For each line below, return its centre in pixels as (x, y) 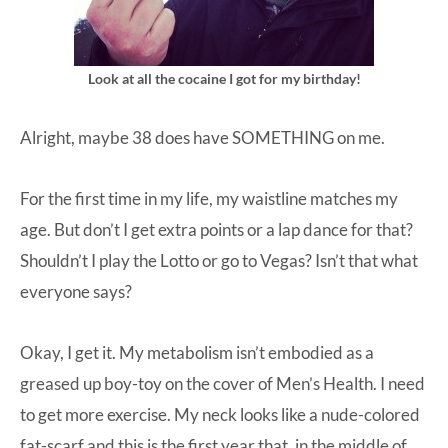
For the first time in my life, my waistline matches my (209, 198)
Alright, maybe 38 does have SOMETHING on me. (202, 137)
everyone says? (76, 291)
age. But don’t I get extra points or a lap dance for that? (216, 229)
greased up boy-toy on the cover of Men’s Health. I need (222, 383)
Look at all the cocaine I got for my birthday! (224, 78)
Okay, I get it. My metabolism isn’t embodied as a (197, 352)
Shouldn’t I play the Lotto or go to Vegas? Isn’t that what (219, 260)
